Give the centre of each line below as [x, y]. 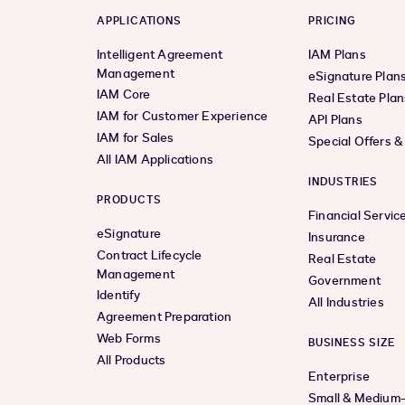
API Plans [335, 120]
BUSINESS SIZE [352, 343]
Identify [119, 295]
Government [344, 281]
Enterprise [339, 377]
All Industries [346, 302]
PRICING [332, 21]
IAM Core [124, 94]
